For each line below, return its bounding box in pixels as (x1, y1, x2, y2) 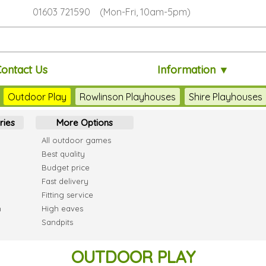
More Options (56, 117, 113, 128)
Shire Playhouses (188, 90, 262, 103)
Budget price (42, 163, 90, 172)
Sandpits (42, 217, 73, 227)
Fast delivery (42, 176, 88, 186)
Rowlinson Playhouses (79, 90, 176, 103)
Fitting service (42, 190, 93, 199)
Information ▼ (157, 62, 229, 77)
